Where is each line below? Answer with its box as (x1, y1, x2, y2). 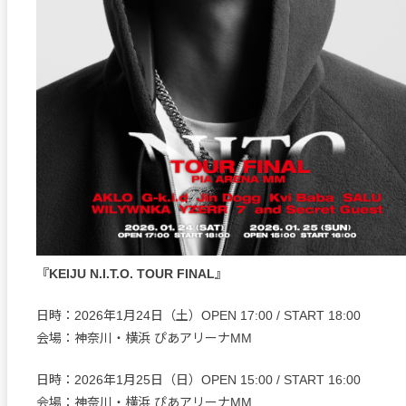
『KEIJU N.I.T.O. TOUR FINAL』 (36, 266, 227, 281)
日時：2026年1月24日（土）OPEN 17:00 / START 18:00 (36, 307, 361, 323)
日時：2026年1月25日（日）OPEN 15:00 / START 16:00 (36, 372, 361, 387)
